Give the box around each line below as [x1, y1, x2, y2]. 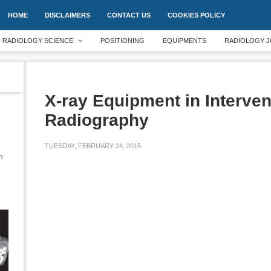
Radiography [45, 110, 149, 129]
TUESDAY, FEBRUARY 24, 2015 [45, 142, 141, 149]
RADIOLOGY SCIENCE [2, 37, 73, 44]
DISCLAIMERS [45, 11, 90, 19]
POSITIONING [100, 37, 145, 44]
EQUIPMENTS [163, 37, 206, 44]
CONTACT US [107, 11, 151, 19]
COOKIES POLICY [168, 11, 225, 19]
